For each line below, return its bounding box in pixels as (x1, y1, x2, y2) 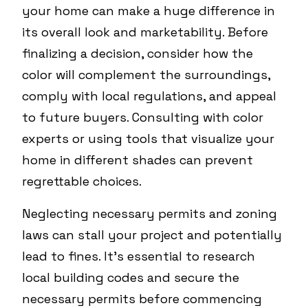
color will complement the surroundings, (22, 67, 270, 82)
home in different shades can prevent (22, 152, 253, 168)
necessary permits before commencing (22, 291, 262, 307)
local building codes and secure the (22, 269, 239, 285)
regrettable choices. (22, 173, 142, 189)
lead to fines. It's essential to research (22, 248, 255, 264)
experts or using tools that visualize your (22, 131, 274, 146)
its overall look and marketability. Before (22, 24, 268, 40)
